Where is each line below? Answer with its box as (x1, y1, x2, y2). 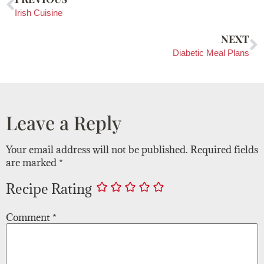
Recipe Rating (6, 180, 92, 198)
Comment (6, 211, 52, 225)
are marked (6, 156, 59, 169)
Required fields (190, 143, 258, 156)
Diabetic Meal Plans (173, 47, 249, 58)
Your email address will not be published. (6, 143, 188, 156)
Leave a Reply (6, 109, 121, 135)
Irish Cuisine (15, 7, 62, 18)
